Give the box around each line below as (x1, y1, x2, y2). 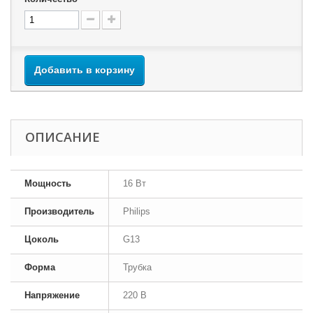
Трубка (123, 262, 152, 272)
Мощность (24, 178, 71, 189)
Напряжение (24, 290, 80, 300)
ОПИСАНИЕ (25, 129, 100, 145)
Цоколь (24, 234, 59, 245)
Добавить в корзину (34, 64, 135, 75)
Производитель (24, 206, 94, 217)
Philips (123, 206, 150, 217)
